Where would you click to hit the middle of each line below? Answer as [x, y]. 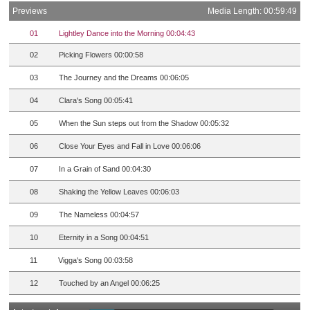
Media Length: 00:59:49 [253, 11]
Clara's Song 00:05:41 [96, 101]
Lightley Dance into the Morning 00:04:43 [127, 34]
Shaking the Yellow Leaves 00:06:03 [119, 192]
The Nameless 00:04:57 [99, 215]
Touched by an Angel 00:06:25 [110, 283]
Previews [30, 11]
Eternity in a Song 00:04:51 [104, 238]
